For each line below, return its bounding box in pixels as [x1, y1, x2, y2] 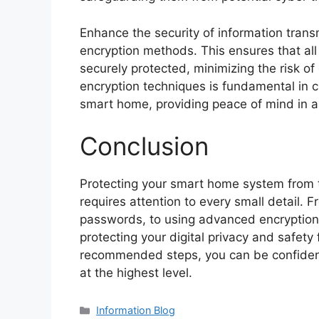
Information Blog [96, 304, 176, 317]
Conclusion [80, 131, 209, 162]
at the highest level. [80, 266, 192, 281]
